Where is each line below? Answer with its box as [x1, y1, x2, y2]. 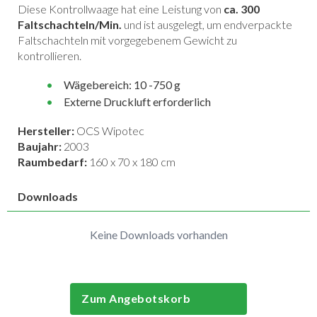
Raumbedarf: [18, 154, 89, 168]
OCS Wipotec [76, 123, 144, 137]
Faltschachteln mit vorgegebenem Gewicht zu [18, 33, 237, 47]
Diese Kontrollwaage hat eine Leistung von [18, 1, 224, 16]
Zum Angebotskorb [81, 292, 190, 306]
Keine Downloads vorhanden [89, 227, 228, 241]
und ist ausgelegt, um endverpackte [122, 17, 292, 31]
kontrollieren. [18, 48, 81, 62]
